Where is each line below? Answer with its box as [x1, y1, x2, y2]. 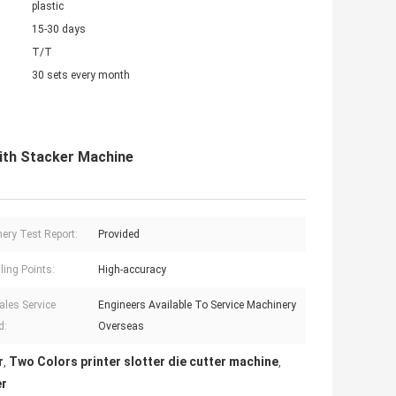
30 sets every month [32, 69, 130, 82]
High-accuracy [98, 263, 166, 277]
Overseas [98, 320, 144, 333]
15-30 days [32, 23, 86, 36]
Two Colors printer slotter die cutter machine [9, 354, 278, 369]
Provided [98, 228, 140, 241]
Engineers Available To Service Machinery [98, 299, 296, 312]
